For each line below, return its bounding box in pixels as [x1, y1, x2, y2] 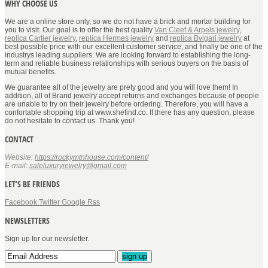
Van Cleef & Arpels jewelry [154, 25, 239, 34]
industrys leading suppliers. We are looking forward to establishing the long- [5, 50, 251, 59]
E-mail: [5, 161, 29, 170]
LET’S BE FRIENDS [5, 178, 60, 190]
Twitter [39, 198, 60, 206]
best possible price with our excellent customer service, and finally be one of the [5, 42, 263, 51]
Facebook [5, 198, 37, 206]
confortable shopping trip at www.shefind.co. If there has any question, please [5, 108, 255, 117]
